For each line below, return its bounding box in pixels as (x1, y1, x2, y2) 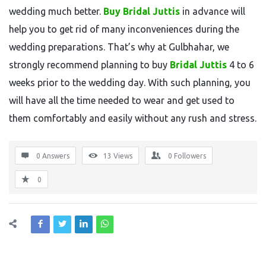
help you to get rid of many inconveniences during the (9, 24, 239, 34)
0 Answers (36, 152, 69, 160)
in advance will (180, 6, 245, 17)
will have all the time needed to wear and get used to (9, 95, 235, 106)
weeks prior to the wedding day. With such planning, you (9, 77, 251, 88)
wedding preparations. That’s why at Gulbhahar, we (9, 42, 229, 52)
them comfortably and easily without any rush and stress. (9, 113, 256, 123)
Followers (174, 152, 206, 160)
